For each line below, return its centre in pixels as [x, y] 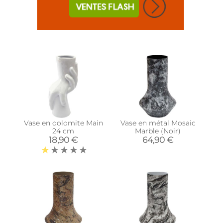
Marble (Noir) [158, 131]
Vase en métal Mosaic [158, 123]
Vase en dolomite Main [63, 123]
